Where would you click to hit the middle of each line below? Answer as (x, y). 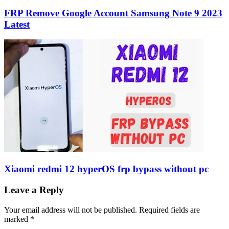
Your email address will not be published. (71, 210)
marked (17, 219)
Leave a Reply (34, 190)
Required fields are (169, 210)
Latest (17, 24)
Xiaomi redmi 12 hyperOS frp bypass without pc (106, 169)
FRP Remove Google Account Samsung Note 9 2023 (113, 13)
